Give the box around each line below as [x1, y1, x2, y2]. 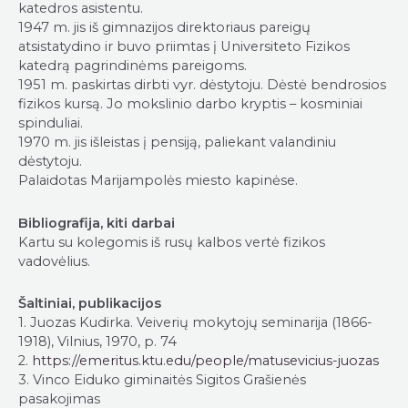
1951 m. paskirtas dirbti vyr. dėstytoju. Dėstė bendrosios [18, 76, 386, 93]
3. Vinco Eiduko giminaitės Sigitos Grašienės [18, 372, 306, 389]
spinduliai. [18, 115, 83, 131]
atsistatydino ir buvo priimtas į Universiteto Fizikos [18, 38, 350, 55]
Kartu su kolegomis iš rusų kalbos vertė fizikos [18, 233, 325, 250]
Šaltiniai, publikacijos [18, 295, 161, 312]
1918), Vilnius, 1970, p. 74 [18, 333, 177, 351]
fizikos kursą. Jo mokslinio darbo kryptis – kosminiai [18, 96, 362, 112]
